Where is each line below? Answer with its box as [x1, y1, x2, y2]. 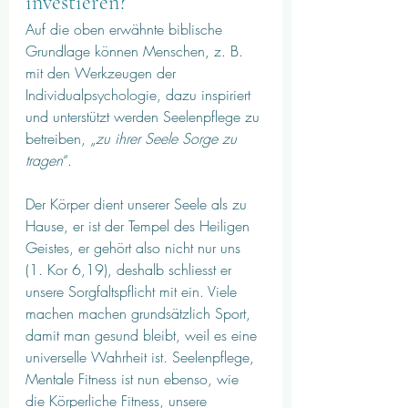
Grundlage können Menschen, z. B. [25, 40, 248, 61]
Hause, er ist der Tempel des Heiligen [25, 215, 254, 236]
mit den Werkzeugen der [25, 62, 180, 83]
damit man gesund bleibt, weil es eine [25, 324, 261, 345]
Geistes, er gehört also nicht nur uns [25, 237, 245, 258]
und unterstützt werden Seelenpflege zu [25, 106, 264, 127]
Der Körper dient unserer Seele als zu [25, 193, 251, 214]
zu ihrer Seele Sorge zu [96, 127, 241, 148]
